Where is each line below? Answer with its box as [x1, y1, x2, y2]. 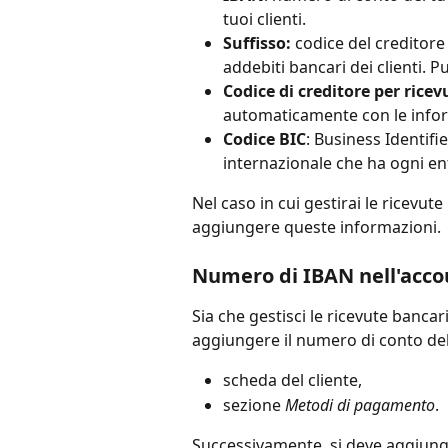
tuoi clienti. [223, 7, 310, 30]
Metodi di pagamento [285, 393, 435, 416]
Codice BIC [223, 127, 306, 150]
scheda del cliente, [223, 369, 362, 392]
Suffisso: [223, 31, 291, 54]
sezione [223, 393, 285, 416]
